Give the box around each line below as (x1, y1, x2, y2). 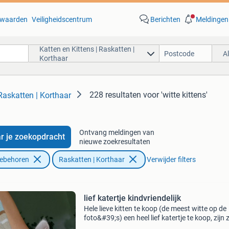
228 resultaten (89, 90, 141, 100)
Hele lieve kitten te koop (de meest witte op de (83, 204, 226, 213)
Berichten (150, 15, 180, 24)
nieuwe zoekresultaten (79, 138, 150, 146)
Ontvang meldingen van (79, 128, 154, 136)
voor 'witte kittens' (143, 90, 208, 100)
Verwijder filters (146, 155, 196, 164)
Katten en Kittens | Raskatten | (39, 44, 134, 53)
